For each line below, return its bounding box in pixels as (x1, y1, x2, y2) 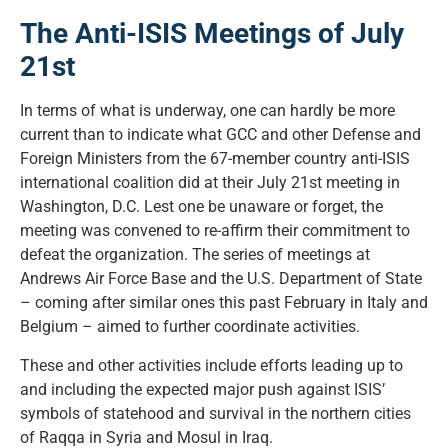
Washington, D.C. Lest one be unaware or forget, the (20, 197, 383, 217)
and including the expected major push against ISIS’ (20, 379, 385, 399)
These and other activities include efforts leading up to (20, 355, 403, 375)
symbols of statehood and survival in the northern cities (20, 403, 411, 423)
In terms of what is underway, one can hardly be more (20, 101, 395, 121)
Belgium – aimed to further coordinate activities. (20, 317, 360, 337)
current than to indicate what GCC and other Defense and (20, 125, 421, 145)
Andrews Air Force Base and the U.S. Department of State (20, 269, 422, 289)
